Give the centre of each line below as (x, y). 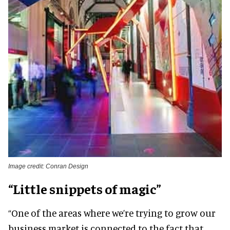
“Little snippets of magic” (85, 188)
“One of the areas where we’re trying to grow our (112, 213)
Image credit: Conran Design (48, 166)
